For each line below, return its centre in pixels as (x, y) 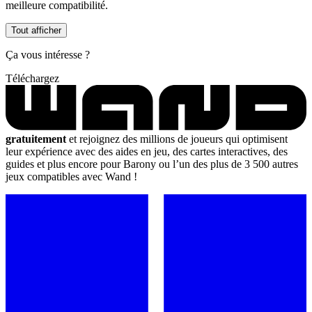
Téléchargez (32, 78)
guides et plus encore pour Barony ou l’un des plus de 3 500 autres (152, 164)
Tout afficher (36, 30)
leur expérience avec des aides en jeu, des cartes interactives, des (147, 151)
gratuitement (36, 139)
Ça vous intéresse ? (48, 54)
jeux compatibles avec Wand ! (71, 176)
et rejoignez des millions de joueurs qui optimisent (177, 139)
